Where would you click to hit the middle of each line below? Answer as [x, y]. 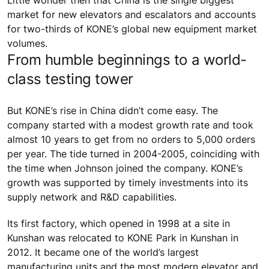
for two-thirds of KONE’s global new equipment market [132, 29]
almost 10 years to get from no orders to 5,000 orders [131, 140]
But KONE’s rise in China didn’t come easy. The [113, 111]
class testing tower [70, 79]
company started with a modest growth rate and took [130, 125]
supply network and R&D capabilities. [92, 197]
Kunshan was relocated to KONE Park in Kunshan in [123, 237]
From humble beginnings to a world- [127, 60]
